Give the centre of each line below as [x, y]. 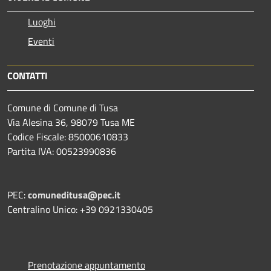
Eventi [41, 41]
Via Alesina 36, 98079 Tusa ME [71, 122]
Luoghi [42, 21]
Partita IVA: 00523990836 [62, 151]
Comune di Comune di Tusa [63, 107]
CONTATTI [28, 75]
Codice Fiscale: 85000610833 [68, 136]
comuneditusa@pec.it [74, 194]
